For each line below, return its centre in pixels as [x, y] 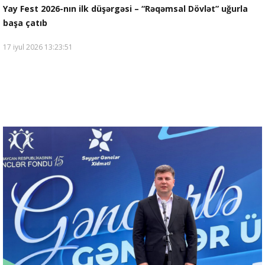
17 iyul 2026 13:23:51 [38, 47]
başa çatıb [25, 22]
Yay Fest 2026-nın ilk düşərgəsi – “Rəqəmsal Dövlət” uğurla [125, 8]
